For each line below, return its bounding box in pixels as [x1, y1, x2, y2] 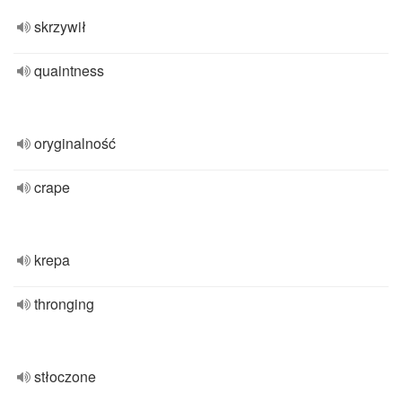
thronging [34, 293, 94, 314]
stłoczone [34, 366, 96, 387]
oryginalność [34, 133, 116, 153]
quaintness [34, 60, 104, 81]
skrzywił [34, 16, 86, 37]
